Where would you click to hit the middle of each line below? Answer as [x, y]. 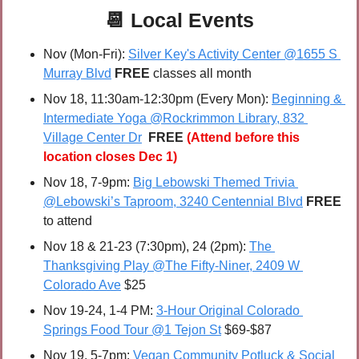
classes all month [202, 74]
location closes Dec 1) [110, 157]
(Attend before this [243, 138]
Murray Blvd [77, 74]
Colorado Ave [82, 285]
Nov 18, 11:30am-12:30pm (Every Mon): [157, 99]
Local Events [192, 20]
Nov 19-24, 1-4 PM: [100, 311]
